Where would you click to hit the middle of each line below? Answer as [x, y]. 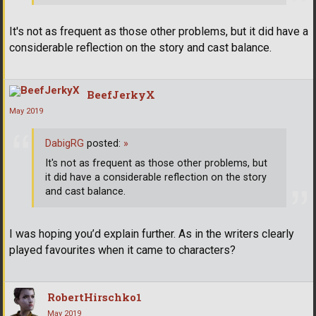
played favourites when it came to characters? [122, 250]
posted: [104, 143]
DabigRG [65, 143]
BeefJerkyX [121, 95]
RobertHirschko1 [95, 297]
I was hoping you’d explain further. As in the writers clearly [152, 234]
